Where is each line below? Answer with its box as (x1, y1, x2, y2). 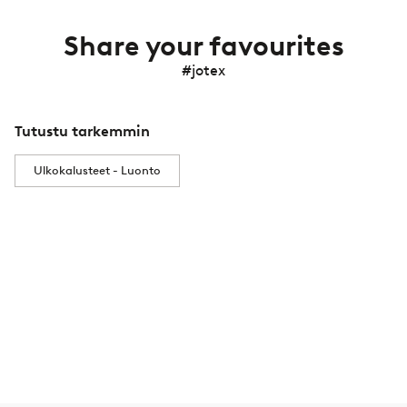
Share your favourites (63, 29, 344, 64)
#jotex (182, 62, 225, 80)
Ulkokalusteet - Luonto (34, 164, 161, 178)
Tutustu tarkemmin (15, 123, 150, 141)
